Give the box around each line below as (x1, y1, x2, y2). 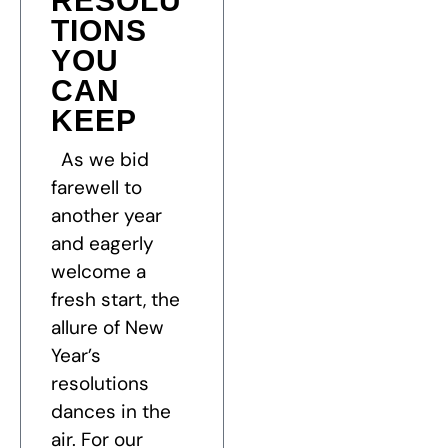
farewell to (51, 175, 142, 201)
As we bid (51, 147, 149, 173)
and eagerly (51, 231, 154, 257)
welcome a (51, 259, 146, 285)
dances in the (51, 399, 171, 425)
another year (51, 203, 162, 229)
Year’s (51, 343, 101, 369)
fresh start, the (51, 287, 180, 313)
